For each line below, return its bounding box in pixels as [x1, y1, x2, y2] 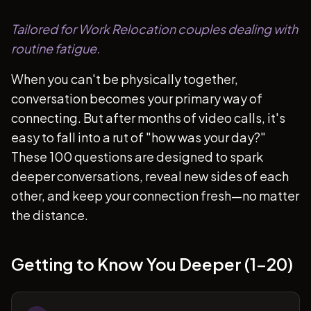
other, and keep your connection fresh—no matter [11, 187, 299, 203]
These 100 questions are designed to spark [11, 149, 263, 165]
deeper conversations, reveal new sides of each [11, 168, 289, 184]
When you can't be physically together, [11, 71, 238, 87]
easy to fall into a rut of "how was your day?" [11, 129, 266, 145]
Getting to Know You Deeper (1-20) [11, 253, 293, 274]
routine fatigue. [11, 40, 100, 56]
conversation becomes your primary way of [11, 90, 262, 106]
